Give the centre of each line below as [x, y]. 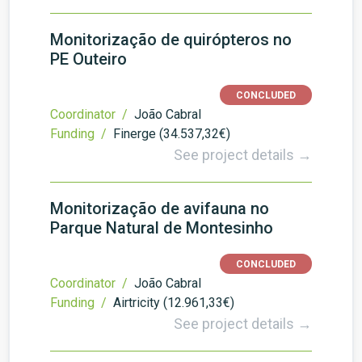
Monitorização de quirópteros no [171, 40]
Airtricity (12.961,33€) [174, 303]
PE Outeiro [88, 59]
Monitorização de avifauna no [160, 208]
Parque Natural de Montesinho [162, 228]
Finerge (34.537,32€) [172, 134]
